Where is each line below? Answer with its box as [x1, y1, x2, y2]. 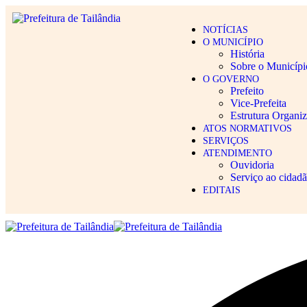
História [230, 48, 265, 60]
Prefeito [230, 85, 264, 97]
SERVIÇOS [202, 136, 249, 146]
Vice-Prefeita [230, 97, 286, 109]
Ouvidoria [230, 159, 274, 171]
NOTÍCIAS [202, 25, 248, 35]
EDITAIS [202, 185, 241, 195]
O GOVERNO [202, 74, 259, 84]
